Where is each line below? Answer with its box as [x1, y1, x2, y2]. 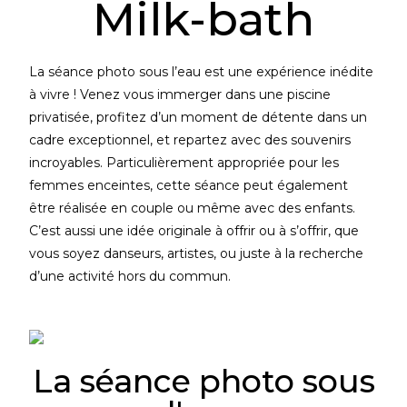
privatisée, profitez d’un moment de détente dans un [29, 108, 368, 125]
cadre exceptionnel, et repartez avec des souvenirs [29, 131, 352, 148]
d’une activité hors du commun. [29, 267, 232, 284]
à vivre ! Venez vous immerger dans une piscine [29, 85, 332, 103]
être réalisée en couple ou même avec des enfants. [29, 199, 356, 216]
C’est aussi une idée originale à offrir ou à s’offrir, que [29, 222, 360, 239]
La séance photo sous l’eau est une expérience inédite [29, 63, 374, 80]
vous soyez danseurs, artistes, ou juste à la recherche [29, 244, 364, 262]
